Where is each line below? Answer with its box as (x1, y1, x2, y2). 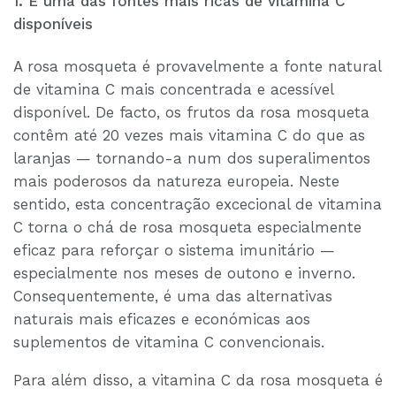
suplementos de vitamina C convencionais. (13, 333, 324, 352)
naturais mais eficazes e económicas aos (13, 310, 310, 329)
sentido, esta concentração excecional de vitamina (13, 195, 382, 214)
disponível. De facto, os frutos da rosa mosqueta (13, 103, 369, 122)
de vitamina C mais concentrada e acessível (13, 80, 333, 99)
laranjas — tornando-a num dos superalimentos (13, 149, 370, 168)
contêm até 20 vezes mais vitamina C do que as (13, 126, 365, 145)
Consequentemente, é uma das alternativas (13, 287, 332, 306)
